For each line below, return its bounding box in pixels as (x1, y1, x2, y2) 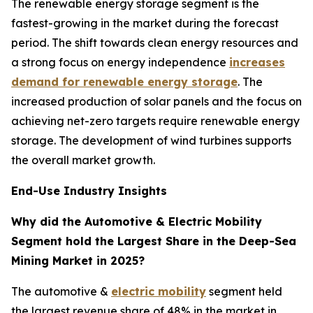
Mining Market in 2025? (11, 253, 145, 268)
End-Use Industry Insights (11, 183, 167, 198)
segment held (206, 284, 282, 298)
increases (229, 54, 285, 69)
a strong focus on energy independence (11, 54, 229, 69)
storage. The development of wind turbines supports (11, 133, 291, 147)
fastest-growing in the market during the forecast (11, 15, 279, 30)
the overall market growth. (11, 152, 155, 167)
